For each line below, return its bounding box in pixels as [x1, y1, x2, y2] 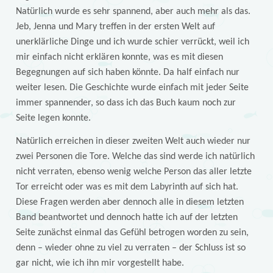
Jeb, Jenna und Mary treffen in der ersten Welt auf [15, 22, 215, 32]
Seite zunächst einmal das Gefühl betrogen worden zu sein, [15, 228, 249, 238]
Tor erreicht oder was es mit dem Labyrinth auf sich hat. [15, 182, 238, 193]
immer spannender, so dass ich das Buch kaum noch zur [15, 98, 236, 108]
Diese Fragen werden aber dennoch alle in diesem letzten [15, 197, 244, 208]
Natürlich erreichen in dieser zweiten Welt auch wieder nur [15, 136, 250, 147]
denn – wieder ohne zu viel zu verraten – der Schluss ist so [15, 243, 246, 253]
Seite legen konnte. [15, 113, 93, 124]
